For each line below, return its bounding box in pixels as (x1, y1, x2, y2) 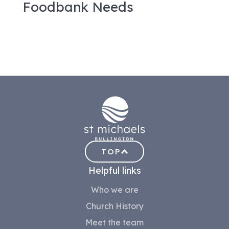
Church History (85, 200, 144, 211)
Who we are (90, 184, 139, 195)
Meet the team (85, 217, 144, 227)
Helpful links (88, 164, 141, 176)
